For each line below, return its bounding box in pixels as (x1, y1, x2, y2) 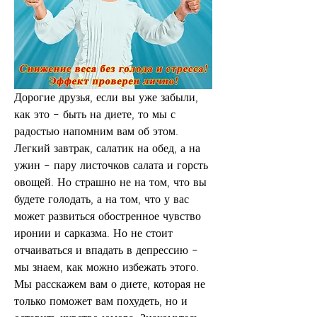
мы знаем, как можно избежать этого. (14, 259, 199, 275)
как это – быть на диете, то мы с (14, 106, 175, 122)
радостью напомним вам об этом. (14, 123, 178, 139)
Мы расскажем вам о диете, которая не (14, 276, 205, 292)
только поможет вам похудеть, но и (14, 293, 188, 309)
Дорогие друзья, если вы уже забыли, (14, 89, 198, 105)
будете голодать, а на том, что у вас (14, 191, 189, 207)
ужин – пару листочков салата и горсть (14, 157, 208, 173)
